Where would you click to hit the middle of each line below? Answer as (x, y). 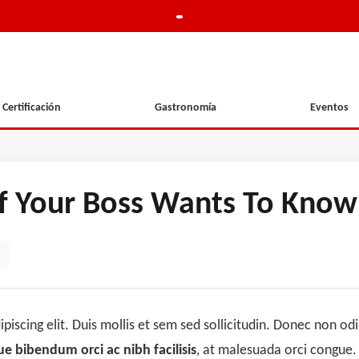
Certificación (31, 108)
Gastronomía (185, 108)
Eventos (330, 108)
